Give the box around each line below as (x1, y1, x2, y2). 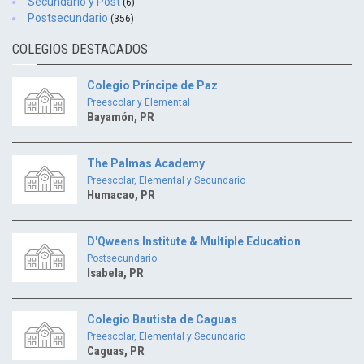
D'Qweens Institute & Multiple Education (87, 235, 301, 248)
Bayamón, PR (87, 110, 154, 124)
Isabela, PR (87, 266, 144, 280)
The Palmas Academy (87, 157, 205, 170)
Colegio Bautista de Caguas (87, 313, 237, 326)
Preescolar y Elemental (87, 97, 190, 108)
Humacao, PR (87, 188, 155, 202)
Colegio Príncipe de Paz (87, 79, 218, 92)
